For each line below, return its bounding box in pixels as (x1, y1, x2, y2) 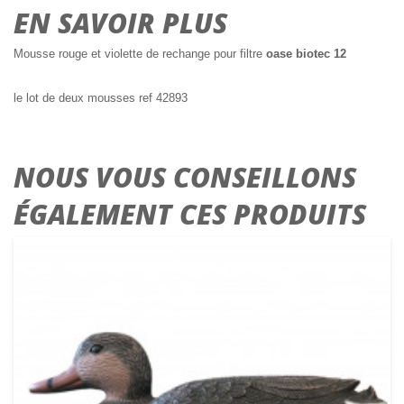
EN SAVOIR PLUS (14, 5, 227, 42)
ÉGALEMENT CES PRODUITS (14, 196, 366, 234)
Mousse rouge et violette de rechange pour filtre (14, 47, 266, 61)
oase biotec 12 (266, 47, 346, 61)
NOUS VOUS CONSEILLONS (14, 159, 356, 197)
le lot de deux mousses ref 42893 (14, 91, 188, 106)
